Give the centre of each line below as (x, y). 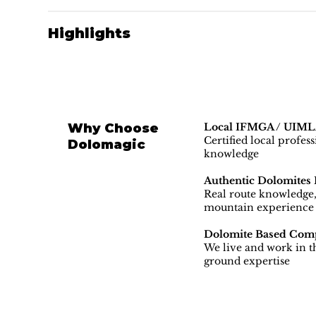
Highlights (89, 34)
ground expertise (247, 261)
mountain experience (259, 207)
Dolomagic (107, 144)
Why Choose (114, 128)
